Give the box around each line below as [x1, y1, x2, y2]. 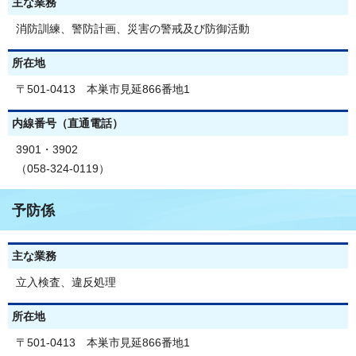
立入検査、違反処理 [16, 276, 116, 288]
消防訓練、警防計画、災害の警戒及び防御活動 [16, 22, 250, 35]
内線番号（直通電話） [12, 117, 123, 130]
